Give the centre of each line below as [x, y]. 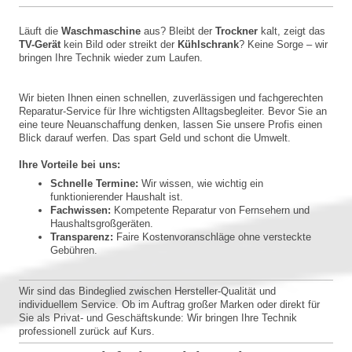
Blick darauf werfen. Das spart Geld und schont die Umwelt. [155, 138]
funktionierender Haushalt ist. [117, 196]
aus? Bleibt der [178, 31]
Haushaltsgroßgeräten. [102, 223]
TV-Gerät [40, 44]
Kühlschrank [208, 44]
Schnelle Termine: [94, 183]
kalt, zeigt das [291, 31]
